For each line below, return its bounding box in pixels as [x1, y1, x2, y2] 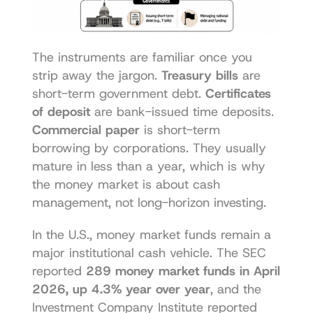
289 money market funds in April [85, 262, 280, 279]
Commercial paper [31, 121, 140, 138]
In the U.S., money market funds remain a [31, 226, 271, 243]
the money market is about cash [31, 175, 220, 193]
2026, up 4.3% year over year [31, 280, 210, 298]
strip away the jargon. [31, 66, 161, 84]
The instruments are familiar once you [31, 48, 252, 66]
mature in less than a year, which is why [31, 157, 265, 175]
